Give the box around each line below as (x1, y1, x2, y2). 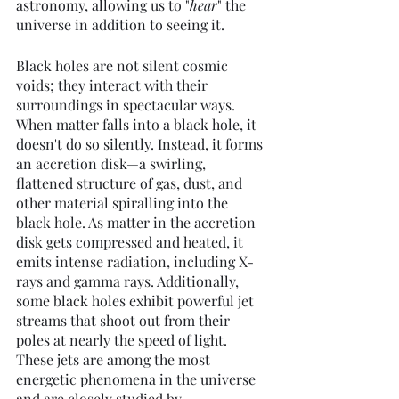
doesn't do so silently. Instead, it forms (16, 134, 266, 154)
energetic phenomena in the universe (16, 370, 259, 389)
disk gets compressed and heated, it (16, 232, 247, 252)
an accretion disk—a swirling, (16, 154, 209, 174)
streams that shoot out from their (16, 311, 233, 330)
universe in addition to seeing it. (16, 15, 224, 35)
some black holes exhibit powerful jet (16, 291, 257, 311)
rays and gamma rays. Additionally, (16, 272, 242, 291)
